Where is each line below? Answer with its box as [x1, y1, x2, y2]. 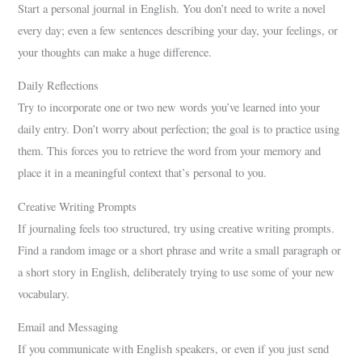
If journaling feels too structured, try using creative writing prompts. [18, 220, 335, 236]
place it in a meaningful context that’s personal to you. [18, 165, 267, 181]
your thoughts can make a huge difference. [18, 44, 213, 60]
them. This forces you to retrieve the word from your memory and [18, 143, 322, 159]
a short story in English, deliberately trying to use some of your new [18, 263, 335, 280]
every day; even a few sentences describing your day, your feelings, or [18, 22, 339, 38]
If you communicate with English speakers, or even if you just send [18, 341, 330, 357]
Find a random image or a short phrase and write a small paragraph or [18, 242, 342, 258]
